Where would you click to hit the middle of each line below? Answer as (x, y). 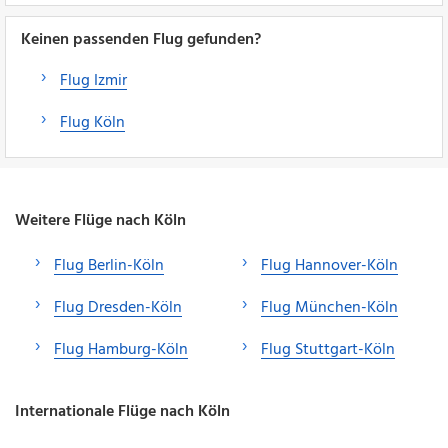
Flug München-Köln (329, 307)
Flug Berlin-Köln (109, 265)
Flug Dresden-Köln (118, 307)
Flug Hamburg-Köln (121, 349)
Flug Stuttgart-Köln (328, 349)
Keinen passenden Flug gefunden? (141, 39)
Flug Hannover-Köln (329, 265)
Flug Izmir (93, 80)
